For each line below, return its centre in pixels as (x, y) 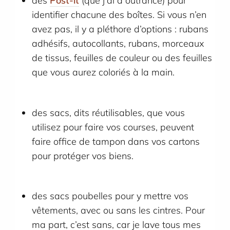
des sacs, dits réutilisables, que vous (109, 112)
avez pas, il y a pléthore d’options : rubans (120, 29)
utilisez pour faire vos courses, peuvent (113, 127)
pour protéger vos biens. (83, 156)
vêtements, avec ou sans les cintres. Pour (119, 210)
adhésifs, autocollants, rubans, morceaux (118, 44)
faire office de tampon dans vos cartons (116, 141)
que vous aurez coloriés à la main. (105, 72)
